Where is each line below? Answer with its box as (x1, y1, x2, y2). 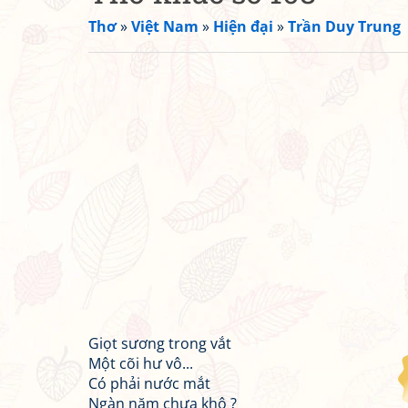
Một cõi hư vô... (88, 353, 193, 373)
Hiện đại (213, 16, 273, 36)
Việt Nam (131, 16, 199, 36)
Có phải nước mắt (88, 373, 210, 393)
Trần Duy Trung (288, 16, 401, 36)
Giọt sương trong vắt (88, 333, 231, 353)
